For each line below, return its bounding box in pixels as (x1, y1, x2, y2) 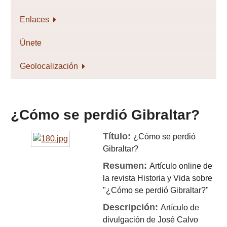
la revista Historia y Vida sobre (103, 174, 213, 182)
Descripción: (103, 202, 161, 212)
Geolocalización (20, 61, 78, 70)
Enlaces (20, 15, 49, 24)
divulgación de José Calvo (103, 215, 199, 224)
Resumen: (103, 161, 150, 171)
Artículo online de (149, 162, 213, 170)
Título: (103, 131, 134, 141)
